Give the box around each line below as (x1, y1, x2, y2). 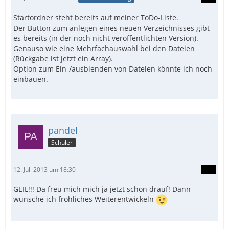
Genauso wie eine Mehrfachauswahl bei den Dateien (13, 43, 195, 53)
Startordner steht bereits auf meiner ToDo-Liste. (13, 12, 178, 22)
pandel (48, 124, 78, 136)
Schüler (51, 138, 73, 147)
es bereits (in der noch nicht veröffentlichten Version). (13, 33, 198, 43)
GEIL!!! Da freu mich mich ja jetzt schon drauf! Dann (13, 184, 191, 194)
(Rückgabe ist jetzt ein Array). (13, 53, 113, 63)
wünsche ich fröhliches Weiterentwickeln (13, 194, 156, 204)
